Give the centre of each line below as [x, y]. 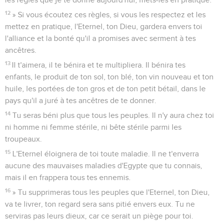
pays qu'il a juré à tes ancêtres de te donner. [81, 100]
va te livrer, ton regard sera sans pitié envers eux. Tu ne [100, 204]
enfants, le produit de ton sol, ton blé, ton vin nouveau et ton [109, 77]
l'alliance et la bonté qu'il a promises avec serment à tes [100, 38]
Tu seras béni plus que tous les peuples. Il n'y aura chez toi [113, 115]
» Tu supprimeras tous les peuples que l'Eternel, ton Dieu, [111, 192]
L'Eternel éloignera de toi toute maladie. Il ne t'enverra [106, 154]
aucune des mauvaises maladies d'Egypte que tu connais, [104, 166]
